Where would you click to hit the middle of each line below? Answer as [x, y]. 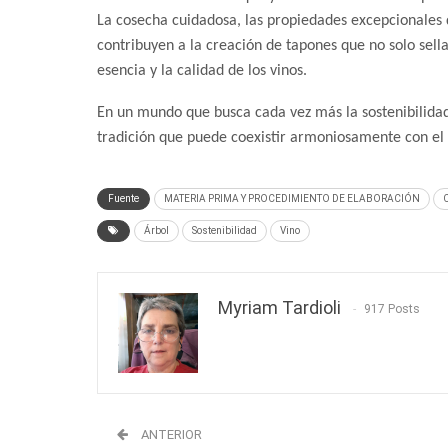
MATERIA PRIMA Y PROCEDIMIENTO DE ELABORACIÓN [292, 199]
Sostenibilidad [224, 231]
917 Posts [392, 309]
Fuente [123, 199]
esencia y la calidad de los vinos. [204, 71]
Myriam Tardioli [279, 308]
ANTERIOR [170, 435]
